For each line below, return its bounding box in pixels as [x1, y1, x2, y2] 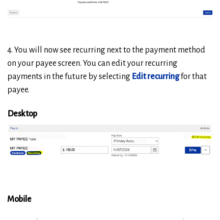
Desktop [7, 109, 37, 118]
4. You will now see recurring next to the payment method [7, 45, 205, 55]
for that [179, 72, 207, 81]
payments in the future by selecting [7, 72, 132, 81]
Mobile [7, 195, 31, 204]
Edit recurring [132, 72, 179, 81]
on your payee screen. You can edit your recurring [7, 58, 177, 68]
